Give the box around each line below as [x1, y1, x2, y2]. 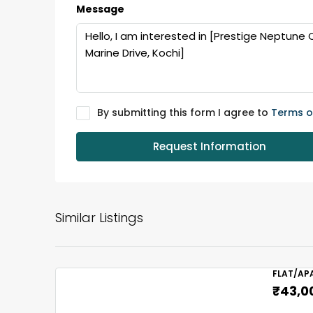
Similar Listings [55, 209, 143, 227]
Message [76, 2, 124, 17]
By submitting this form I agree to [97, 105, 271, 120]
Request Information [152, 139, 266, 154]
